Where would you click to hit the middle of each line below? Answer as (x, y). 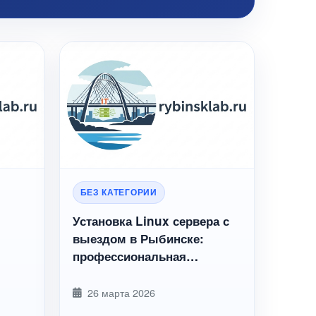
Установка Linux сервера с (151, 221)
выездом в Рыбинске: (138, 238)
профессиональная (129, 256)
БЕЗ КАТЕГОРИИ (119, 192)
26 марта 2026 (121, 292)
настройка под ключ (132, 274)
